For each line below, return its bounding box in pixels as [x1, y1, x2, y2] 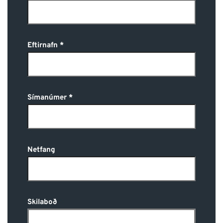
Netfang [27, 145, 55, 155]
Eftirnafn [27, 40, 58, 50]
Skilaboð [27, 197, 57, 207]
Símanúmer [27, 93, 67, 103]
